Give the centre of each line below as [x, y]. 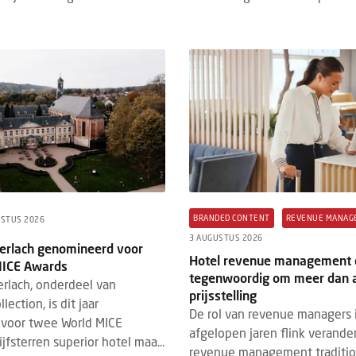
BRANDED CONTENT [232, 217]
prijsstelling [223, 295]
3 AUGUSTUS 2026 [226, 237]
